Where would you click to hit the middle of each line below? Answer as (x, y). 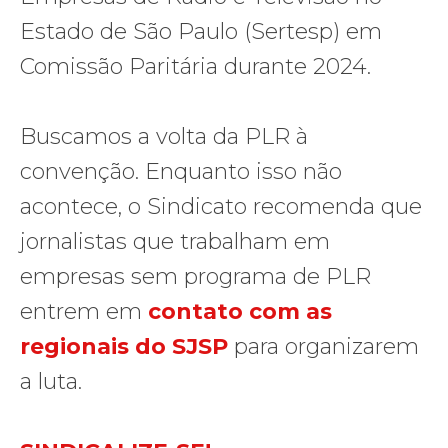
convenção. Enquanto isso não (181, 171)
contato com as (240, 311)
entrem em (84, 311)
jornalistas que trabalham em (175, 241)
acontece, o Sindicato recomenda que (221, 206)
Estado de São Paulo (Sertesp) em (201, 31)
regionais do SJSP (124, 346)
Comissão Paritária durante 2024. (195, 66)
